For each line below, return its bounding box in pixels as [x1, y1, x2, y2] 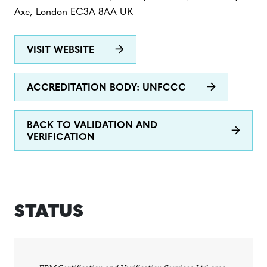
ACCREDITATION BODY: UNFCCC [27, 83, 186, 93]
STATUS [14, 203, 83, 222]
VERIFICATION [27, 133, 95, 142]
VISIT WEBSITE [27, 46, 94, 55]
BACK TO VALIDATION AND [27, 121, 157, 131]
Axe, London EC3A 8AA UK [14, 8, 133, 17]
